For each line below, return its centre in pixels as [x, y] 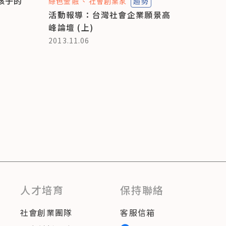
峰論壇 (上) [71, 27]
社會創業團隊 [46, 212]
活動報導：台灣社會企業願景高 [110, 14]
